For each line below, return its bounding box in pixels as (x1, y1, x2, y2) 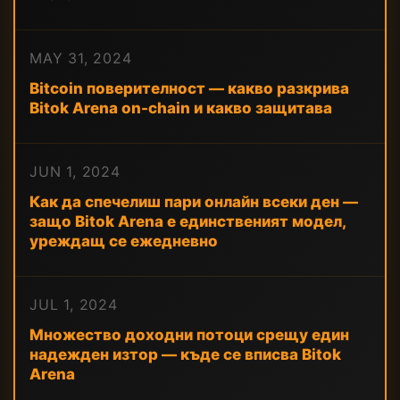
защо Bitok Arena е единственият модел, (29, 212, 346, 230)
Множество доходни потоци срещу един (29, 326, 349, 344)
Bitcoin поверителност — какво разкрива (29, 79, 349, 97)
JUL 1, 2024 (29, 296, 118, 313)
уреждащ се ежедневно (29, 232, 218, 250)
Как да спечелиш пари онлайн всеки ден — (29, 193, 358, 211)
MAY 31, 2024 (29, 49, 132, 67)
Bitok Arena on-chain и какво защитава (29, 99, 332, 117)
